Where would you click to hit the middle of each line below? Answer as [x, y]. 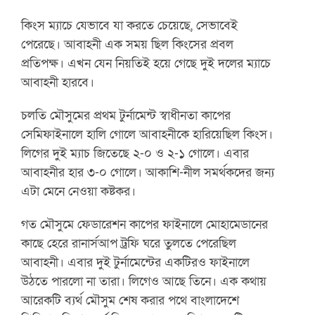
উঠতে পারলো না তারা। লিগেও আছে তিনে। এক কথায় [144, 281]
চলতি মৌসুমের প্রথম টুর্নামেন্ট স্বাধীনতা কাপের [126, 115]
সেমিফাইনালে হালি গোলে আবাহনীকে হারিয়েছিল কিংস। [147, 134]
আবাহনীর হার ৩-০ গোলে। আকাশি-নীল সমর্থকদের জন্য [148, 172]
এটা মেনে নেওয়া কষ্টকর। [79, 191]
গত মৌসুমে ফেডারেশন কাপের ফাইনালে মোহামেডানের [145, 224]
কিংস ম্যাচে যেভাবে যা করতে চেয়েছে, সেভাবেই [130, 25]
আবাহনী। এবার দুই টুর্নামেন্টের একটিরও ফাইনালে [136, 262]
